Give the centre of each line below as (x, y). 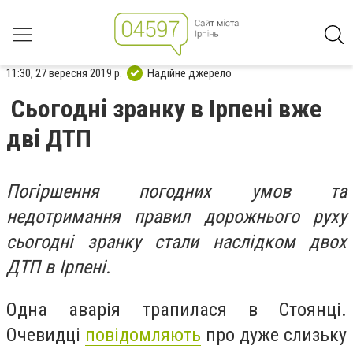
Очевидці (46, 334)
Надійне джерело (190, 73)
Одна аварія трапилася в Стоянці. (176, 309)
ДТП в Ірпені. (58, 267)
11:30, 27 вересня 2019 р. (64, 73)
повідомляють (143, 334)
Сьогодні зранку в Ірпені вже (166, 109)
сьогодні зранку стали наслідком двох (176, 242)
